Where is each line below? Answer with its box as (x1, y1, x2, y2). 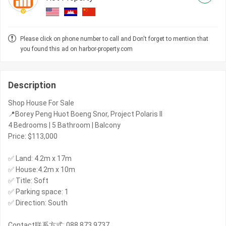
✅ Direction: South (8, 199, 68, 207)
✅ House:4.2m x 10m (8, 165, 75, 174)
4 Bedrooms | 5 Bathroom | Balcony (8, 121, 121, 130)
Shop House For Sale (8, 99, 74, 107)
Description (8, 80, 56, 91)
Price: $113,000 (8, 132, 58, 141)
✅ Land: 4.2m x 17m (8, 154, 72, 163)
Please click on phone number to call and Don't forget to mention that (20, 35, 208, 43)
